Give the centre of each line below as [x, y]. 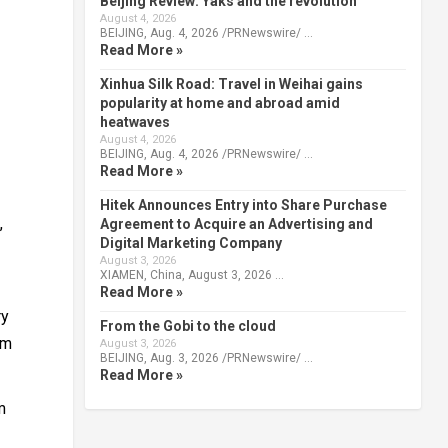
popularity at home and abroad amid [219, 102]
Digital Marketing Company [190, 242]
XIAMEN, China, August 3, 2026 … [191, 274]
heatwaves [134, 121]
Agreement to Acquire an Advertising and [236, 223]
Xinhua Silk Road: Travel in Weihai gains [231, 83]
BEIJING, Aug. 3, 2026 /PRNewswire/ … [206, 357]
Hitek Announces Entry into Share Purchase [243, 204]
